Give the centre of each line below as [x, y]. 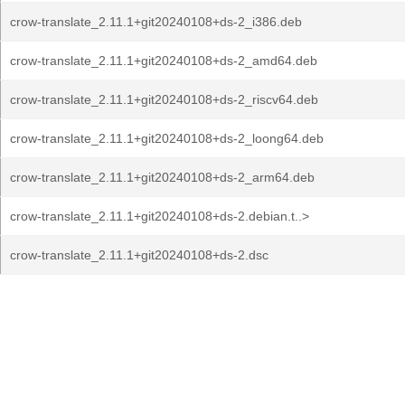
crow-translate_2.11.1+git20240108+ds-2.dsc [139, 255]
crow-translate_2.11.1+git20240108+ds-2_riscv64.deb [164, 99]
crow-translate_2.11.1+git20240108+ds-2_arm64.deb [162, 177]
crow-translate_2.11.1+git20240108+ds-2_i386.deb [156, 22]
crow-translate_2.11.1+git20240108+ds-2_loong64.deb [167, 138]
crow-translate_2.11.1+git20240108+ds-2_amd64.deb [164, 61]
